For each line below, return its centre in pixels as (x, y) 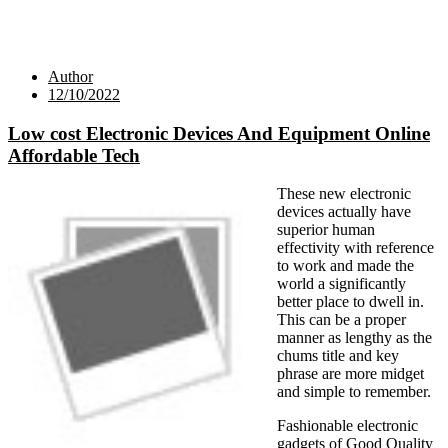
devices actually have (344, 212)
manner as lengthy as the (354, 338)
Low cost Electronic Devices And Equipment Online (219, 133)
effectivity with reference (355, 248)
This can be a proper (341, 320)
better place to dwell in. (350, 302)
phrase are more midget (350, 374)
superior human (326, 230)
